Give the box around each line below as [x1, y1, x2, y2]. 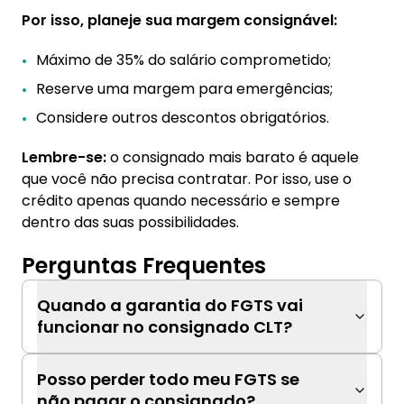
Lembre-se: [22, 147, 106, 168]
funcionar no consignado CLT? [37, 316, 292, 338]
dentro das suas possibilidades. [22, 212, 239, 233]
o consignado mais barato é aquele [106, 147, 359, 168]
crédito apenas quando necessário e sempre [22, 190, 340, 211]
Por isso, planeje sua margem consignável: [22, 10, 337, 31]
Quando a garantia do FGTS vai [37, 294, 303, 317]
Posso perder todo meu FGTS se [37, 368, 299, 390]
